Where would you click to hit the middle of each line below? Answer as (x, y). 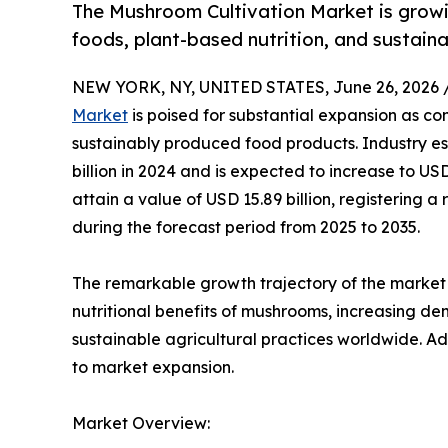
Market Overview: (141, 422)
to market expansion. (153, 366)
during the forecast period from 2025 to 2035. (246, 226)
